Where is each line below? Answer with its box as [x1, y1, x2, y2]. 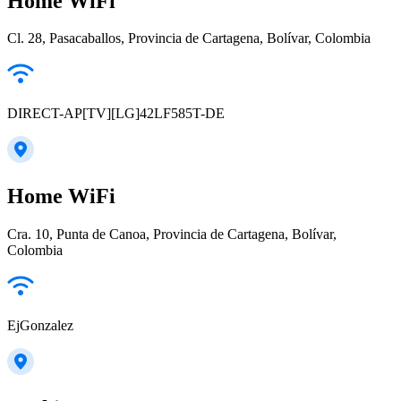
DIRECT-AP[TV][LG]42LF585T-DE [7, 106, 225, 122]
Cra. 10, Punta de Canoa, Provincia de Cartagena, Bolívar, [7, 226, 337, 243]
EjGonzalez [7, 318, 73, 334]
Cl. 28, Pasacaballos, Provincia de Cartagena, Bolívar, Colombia [7, 30, 371, 47]
